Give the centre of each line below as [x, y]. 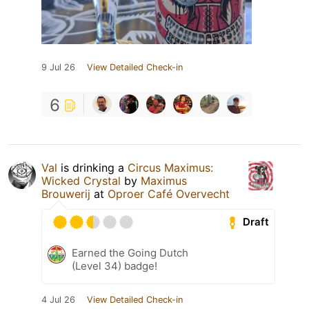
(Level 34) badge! [114, 266]
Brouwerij [66, 193]
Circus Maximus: [170, 167]
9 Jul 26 [58, 67]
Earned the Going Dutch [130, 252]
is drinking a [92, 167]
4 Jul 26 [58, 299]
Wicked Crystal [81, 180]
